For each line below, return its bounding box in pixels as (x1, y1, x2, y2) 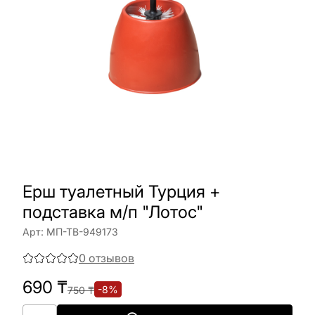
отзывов (89, 251, 134, 265)
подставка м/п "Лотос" (22, 202, 203, 222)
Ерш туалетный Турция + (22, 181, 220, 202)
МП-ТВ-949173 (46, 226, 118, 238)
